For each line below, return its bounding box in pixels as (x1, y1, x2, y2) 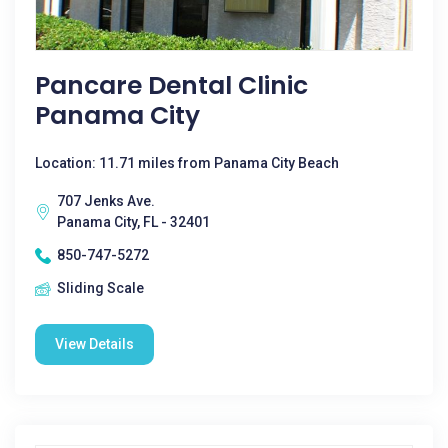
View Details (55, 336, 134, 352)
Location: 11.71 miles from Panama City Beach (35, 155, 339, 171)
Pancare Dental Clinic (35, 68, 308, 103)
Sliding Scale (57, 280, 144, 296)
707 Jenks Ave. (57, 193, 155, 209)
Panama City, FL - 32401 (57, 214, 210, 230)
